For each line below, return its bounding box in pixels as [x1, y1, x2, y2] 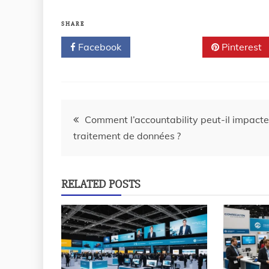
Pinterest [219, 41, 262, 53]
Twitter [153, 41, 188, 53]
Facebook [76, 41, 121, 53]
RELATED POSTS [61, 177, 141, 192]
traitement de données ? [73, 130, 181, 142]
